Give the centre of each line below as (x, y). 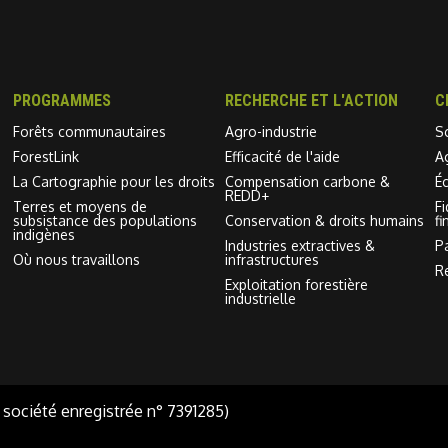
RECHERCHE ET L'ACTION (311, 100)
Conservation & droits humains (324, 220)
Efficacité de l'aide (282, 156)
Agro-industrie (270, 131)
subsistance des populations (104, 220)
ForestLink (45, 156)
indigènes (43, 234)
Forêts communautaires (89, 131)
